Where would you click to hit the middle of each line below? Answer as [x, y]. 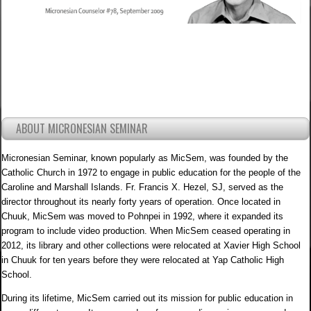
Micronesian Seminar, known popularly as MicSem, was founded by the [145, 158]
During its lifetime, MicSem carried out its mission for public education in [148, 299]
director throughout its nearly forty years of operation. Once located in [141, 202]
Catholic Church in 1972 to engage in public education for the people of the [151, 173]
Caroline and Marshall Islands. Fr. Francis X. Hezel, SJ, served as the [143, 187]
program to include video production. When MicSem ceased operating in [146, 231]
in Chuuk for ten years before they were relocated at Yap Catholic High [143, 260]
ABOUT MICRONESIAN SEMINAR [82, 129]
